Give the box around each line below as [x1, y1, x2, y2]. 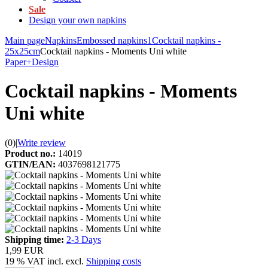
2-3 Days [66, 234, 101, 245]
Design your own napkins [29, 15, 126, 25]
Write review [17, 137, 66, 148]
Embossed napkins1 [77, 35, 152, 45]
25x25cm [5, 46, 40, 56]
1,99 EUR [5, 245, 44, 255]
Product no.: [5, 148, 56, 159]
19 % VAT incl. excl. [5, 255, 86, 266]
